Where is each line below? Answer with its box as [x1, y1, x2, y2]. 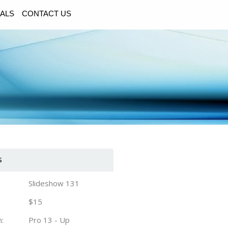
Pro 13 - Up [28, 215, 70, 225]
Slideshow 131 [28, 178, 79, 188]
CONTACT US [22, 9, 71, 18]
